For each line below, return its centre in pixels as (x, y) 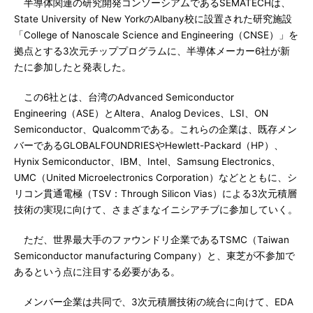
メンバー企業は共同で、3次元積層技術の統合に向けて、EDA (154, 302)
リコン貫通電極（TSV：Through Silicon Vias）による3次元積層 (155, 194)
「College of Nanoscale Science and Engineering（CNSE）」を (156, 35)
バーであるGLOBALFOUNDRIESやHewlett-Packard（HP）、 (149, 145)
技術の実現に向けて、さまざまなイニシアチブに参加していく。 (156, 210)
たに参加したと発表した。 (73, 67)
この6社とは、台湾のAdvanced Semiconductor (124, 97)
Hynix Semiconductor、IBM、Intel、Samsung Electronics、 (147, 161)
